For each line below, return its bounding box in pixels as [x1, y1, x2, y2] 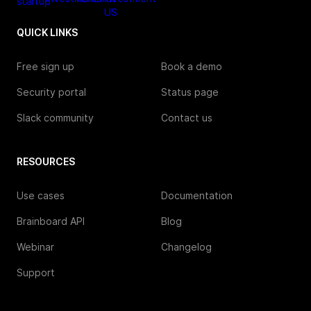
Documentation [161, 190, 233, 201]
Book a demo [161, 60, 222, 72]
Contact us [161, 112, 212, 124]
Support [17, 267, 55, 278]
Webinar [17, 241, 54, 253]
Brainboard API [17, 215, 85, 227]
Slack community [17, 112, 94, 124]
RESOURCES [17, 155, 75, 167]
